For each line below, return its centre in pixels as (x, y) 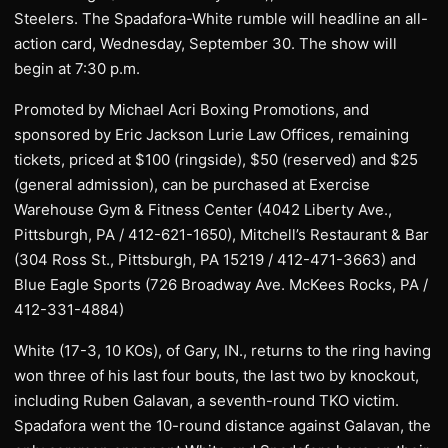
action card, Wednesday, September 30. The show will (205, 43)
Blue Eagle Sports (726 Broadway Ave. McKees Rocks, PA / (221, 284)
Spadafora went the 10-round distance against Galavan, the (222, 425)
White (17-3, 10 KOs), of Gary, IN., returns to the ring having (222, 350)
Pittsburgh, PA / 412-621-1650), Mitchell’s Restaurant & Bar (221, 234)
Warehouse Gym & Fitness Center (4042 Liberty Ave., (203, 209)
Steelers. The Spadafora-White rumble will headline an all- (221, 18)
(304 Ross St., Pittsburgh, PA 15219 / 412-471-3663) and (215, 259)
